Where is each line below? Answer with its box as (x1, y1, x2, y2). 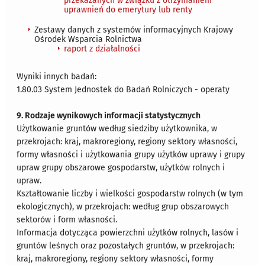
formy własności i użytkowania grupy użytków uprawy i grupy (17, 150, 245, 160)
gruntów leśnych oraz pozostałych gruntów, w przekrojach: (17, 241, 235, 251)
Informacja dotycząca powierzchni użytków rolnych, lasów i (17, 228, 239, 238)
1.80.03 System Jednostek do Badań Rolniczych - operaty (17, 85, 230, 95)
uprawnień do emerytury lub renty (64, 5, 193, 15)
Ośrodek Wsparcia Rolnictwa (34, 34, 143, 45)
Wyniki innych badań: (17, 72, 97, 82)
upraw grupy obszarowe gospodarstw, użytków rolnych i (17, 163, 225, 173)
